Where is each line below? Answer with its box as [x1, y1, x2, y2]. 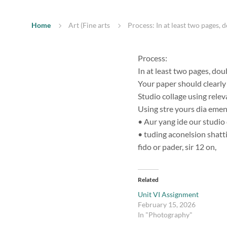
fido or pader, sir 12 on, [138, 141, 216, 152]
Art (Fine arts [68, 20, 110, 29]
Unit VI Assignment [138, 190, 199, 199]
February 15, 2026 [138, 200, 196, 209]
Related [138, 175, 159, 183]
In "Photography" [138, 210, 193, 219]
